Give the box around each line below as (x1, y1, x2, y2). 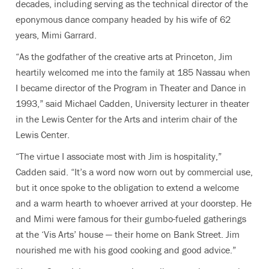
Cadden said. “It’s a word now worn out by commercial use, (16, 165, 253, 178)
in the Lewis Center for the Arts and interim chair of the (16, 112, 237, 125)
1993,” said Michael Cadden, (16, 97, 133, 109)
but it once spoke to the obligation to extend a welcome (16, 181, 239, 193)
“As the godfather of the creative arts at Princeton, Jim (16, 50, 232, 62)
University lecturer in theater (135, 97, 249, 109)
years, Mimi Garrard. (16, 28, 97, 41)
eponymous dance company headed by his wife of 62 (16, 13, 231, 25)
